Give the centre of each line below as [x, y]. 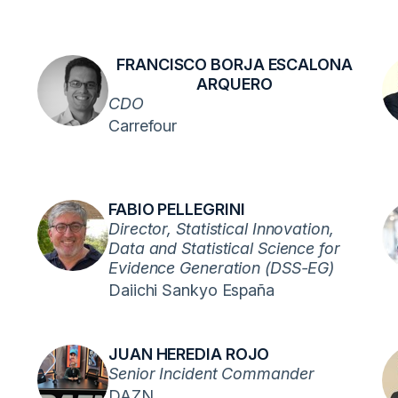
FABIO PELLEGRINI [177, 209]
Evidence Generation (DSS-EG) [222, 268]
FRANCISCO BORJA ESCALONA [235, 64]
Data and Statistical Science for [224, 248]
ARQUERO [235, 84]
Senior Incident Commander [211, 374]
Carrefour [143, 126]
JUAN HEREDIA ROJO [189, 354]
